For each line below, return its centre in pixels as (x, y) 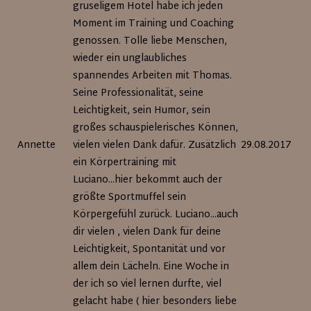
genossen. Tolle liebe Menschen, (150, 41)
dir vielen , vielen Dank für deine (147, 232)
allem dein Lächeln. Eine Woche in (151, 267)
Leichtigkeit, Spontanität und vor (150, 250)
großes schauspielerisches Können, (156, 128)
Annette (37, 145)
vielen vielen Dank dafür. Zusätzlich (155, 145)
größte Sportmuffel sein (130, 197)
